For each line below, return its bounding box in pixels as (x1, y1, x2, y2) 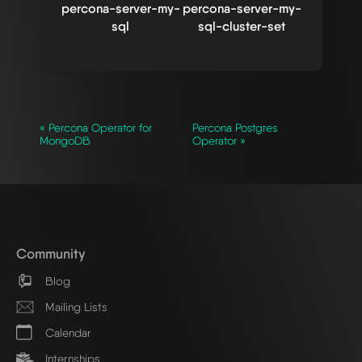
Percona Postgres (192, 120, 278, 134)
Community (16, 244, 85, 262)
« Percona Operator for (40, 120, 152, 134)
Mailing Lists (42, 300, 107, 314)
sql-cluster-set (198, 18, 285, 34)
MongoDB (40, 133, 90, 147)
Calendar (42, 326, 91, 340)
